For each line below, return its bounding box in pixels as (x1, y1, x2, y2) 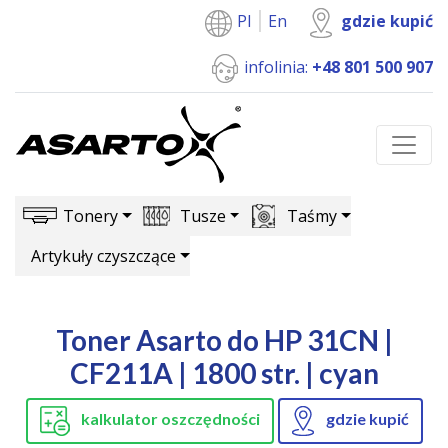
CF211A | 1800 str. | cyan (69, 356, 379, 390)
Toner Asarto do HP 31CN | (55, 323, 393, 357)
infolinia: (240, 56, 312, 79)
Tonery (63, 205, 118, 227)
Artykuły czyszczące (31, 245, 176, 267)
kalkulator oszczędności (77, 409, 260, 429)
